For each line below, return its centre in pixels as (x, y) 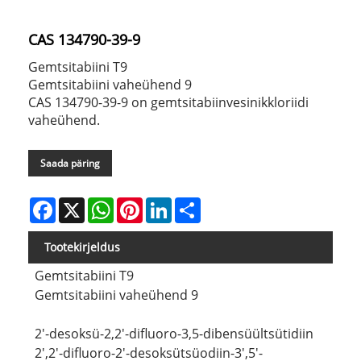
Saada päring (70, 163)
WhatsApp (141, 203)
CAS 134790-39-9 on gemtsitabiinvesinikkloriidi (168, 102)
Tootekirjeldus (82, 247)
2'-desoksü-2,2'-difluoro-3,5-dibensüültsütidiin (174, 334)
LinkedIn (195, 203)
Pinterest (167, 203)
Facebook (81, 203)
